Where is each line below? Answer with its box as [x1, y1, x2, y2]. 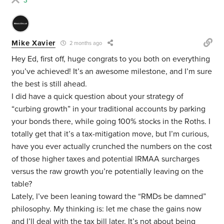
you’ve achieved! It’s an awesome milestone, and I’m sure [11, 66, 212, 77]
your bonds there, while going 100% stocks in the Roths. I [11, 116, 211, 127]
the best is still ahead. [11, 79, 87, 89]
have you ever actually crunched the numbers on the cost [11, 141, 212, 152]
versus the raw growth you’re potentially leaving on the [11, 166, 204, 177]
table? [11, 179, 32, 189]
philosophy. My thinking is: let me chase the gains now [11, 204, 202, 214]
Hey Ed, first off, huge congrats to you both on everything [11, 54, 210, 64]
